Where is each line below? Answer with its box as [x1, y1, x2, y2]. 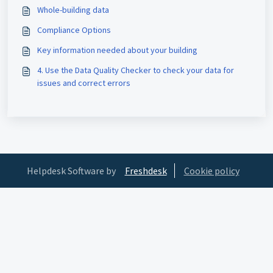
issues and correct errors [37, 77, 130, 88]
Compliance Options [37, 24, 111, 35]
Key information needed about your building [37, 44, 197, 55]
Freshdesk [124, 165, 167, 177]
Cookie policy [183, 165, 239, 177]
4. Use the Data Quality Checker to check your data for [37, 65, 234, 76]
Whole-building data [37, 4, 109, 15]
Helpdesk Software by [26, 165, 116, 177]
